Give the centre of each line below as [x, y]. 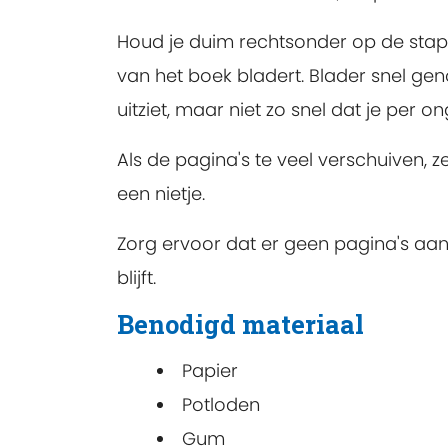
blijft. [136, 277]
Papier [210, 371]
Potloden [221, 405]
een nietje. [161, 193]
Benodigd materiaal [240, 324]
